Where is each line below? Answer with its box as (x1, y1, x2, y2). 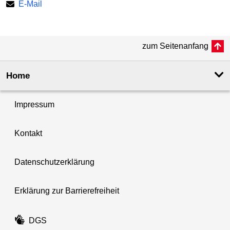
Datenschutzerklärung (14, 157, 94, 166)
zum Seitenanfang (142, 41, 208, 50)
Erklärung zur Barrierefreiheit (14, 186, 119, 195)
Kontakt (14, 128, 42, 138)
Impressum (14, 100, 54, 109)
